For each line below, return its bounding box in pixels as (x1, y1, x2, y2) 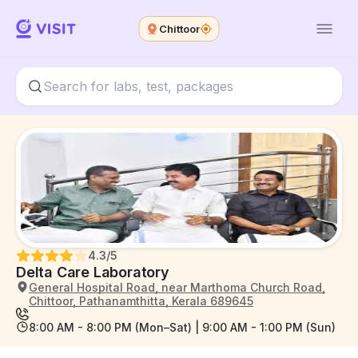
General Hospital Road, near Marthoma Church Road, (29, 280, 325, 294)
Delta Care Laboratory (16, 264, 169, 280)
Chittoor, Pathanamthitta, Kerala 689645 (29, 294, 253, 308)
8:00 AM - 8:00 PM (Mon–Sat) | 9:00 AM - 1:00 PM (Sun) (29, 320, 336, 334)
